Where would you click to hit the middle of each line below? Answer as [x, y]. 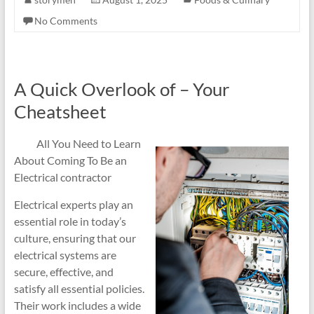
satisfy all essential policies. [79, 288]
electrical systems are [65, 255]
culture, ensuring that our [75, 238]
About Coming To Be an [70, 160]
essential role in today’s [70, 221]
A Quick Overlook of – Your [121, 89]
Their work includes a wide [77, 305]
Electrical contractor [62, 177]
